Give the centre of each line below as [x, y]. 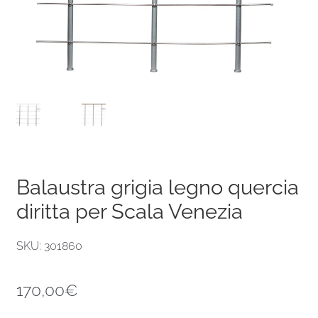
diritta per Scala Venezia [129, 211]
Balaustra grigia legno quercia [157, 187]
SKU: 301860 [49, 246]
